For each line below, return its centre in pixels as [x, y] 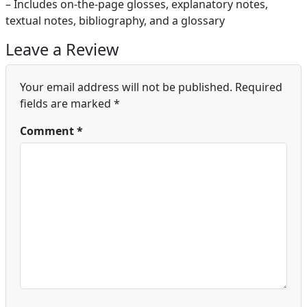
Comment [48, 131]
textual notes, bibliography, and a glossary [115, 21]
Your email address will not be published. [126, 87]
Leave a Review [62, 50]
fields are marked [67, 104]
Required [259, 87]
